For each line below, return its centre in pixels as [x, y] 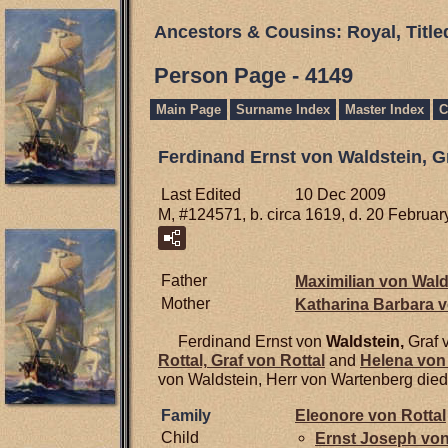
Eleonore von [348, 415]
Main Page [188, 109]
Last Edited [201, 195]
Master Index [384, 109]
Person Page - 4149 [253, 75]
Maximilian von [353, 281]
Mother [185, 304]
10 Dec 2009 [340, 195]
